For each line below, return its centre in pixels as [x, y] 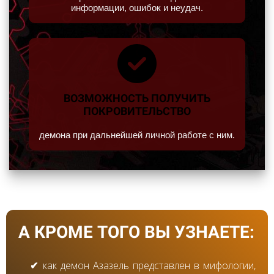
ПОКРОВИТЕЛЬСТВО [137, 111]
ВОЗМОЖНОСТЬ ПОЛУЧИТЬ [137, 98]
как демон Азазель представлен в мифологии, [149, 265]
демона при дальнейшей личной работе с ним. [137, 135]
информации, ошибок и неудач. [137, 7]
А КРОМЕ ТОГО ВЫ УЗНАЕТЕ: [136, 232]
